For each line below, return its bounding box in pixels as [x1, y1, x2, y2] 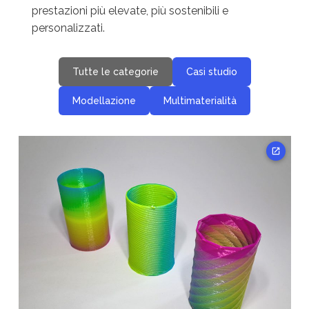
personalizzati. [32, 21, 106, 34]
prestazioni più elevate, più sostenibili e [32, 4, 229, 17]
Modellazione [72, 95, 136, 106]
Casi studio [186, 66, 237, 77]
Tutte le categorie [72, 66, 159, 77]
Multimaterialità [163, 95, 237, 106]
